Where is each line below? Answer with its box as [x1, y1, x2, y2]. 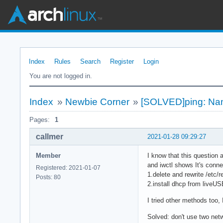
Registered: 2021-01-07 [36, 164, 101, 171]
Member [36, 151, 61, 159]
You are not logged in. [29, 72, 92, 80]
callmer [36, 132, 63, 141]
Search [80, 58, 101, 65]
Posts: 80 [36, 173, 61, 181]
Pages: [29, 116, 50, 123]
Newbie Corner [65, 97, 129, 107]
